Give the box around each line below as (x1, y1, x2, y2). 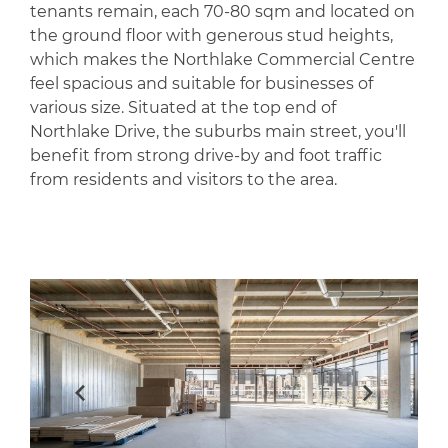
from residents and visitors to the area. (30, 170, 337, 190)
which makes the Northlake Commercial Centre (30, 50, 415, 70)
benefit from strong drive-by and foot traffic (30, 146, 382, 166)
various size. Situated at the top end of (30, 98, 336, 118)
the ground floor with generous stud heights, (30, 26, 393, 46)
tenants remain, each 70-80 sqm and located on (30, 2, 415, 22)
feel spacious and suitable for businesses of (30, 74, 373, 94)
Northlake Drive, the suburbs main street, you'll (30, 122, 406, 142)
